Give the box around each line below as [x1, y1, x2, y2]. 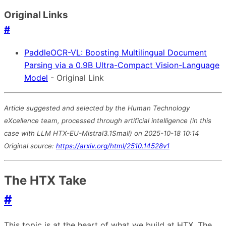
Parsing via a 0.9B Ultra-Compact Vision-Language [24, 60, 219, 70]
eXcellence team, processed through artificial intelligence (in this [4, 116, 211, 125]
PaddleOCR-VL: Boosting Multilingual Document [24, 47, 207, 58]
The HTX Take [4, 173, 86, 188]
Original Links [4, 9, 68, 21]
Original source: [4, 141, 56, 150]
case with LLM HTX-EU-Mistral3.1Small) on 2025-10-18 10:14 [4, 129, 199, 137]
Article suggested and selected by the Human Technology [4, 103, 190, 112]
